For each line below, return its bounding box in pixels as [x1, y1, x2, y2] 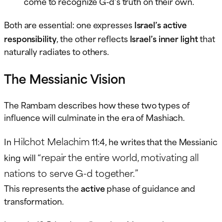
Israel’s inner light [129, 32, 198, 45]
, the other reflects [56, 32, 130, 45]
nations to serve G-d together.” [4, 166, 138, 180]
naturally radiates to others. [4, 45, 110, 58]
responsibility [4, 32, 56, 45]
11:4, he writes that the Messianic [90, 135, 218, 148]
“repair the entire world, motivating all [38, 150, 199, 165]
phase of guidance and [105, 181, 196, 195]
